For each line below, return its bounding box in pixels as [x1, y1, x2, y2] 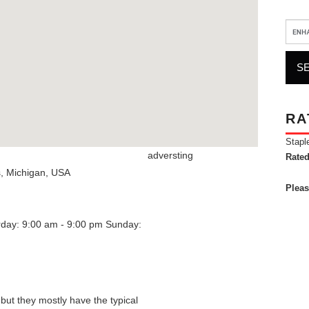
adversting [148, 150, 193, 161]
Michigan [6, 167, 46, 178]
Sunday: [106, 219, 141, 230]
